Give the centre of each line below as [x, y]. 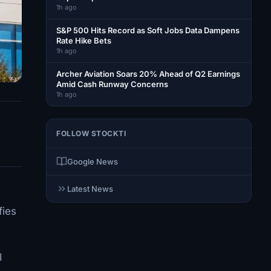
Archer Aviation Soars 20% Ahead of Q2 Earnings [148, 74]
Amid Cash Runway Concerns [112, 84]
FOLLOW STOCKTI [91, 133]
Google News [93, 162]
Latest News [90, 189]
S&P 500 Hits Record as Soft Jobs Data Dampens [148, 30]
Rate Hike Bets [84, 41]
